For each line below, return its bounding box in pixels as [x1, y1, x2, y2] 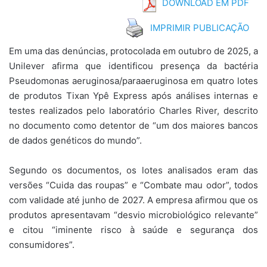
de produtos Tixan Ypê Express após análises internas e [9, 89, 258, 101]
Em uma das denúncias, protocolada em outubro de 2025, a [9, 45, 258, 57]
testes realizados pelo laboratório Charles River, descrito [9, 104, 258, 116]
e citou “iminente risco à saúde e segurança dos [9, 223, 258, 235]
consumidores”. [9, 238, 74, 250]
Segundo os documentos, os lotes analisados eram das [9, 164, 258, 176]
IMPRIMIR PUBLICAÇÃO [150, 22, 249, 34]
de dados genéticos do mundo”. [9, 134, 142, 146]
